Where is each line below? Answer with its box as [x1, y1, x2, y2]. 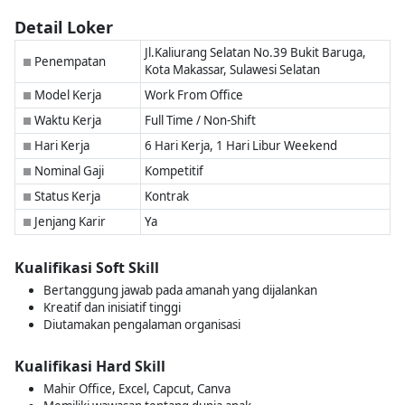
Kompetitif [144, 163, 203, 179]
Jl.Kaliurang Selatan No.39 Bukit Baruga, [144, 44, 366, 61]
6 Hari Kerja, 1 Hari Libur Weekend [144, 137, 337, 154]
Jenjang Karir [32, 213, 106, 230]
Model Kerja [32, 87, 101, 103]
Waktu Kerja [32, 112, 101, 128]
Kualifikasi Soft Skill [14, 258, 159, 278]
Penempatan [32, 52, 106, 70]
